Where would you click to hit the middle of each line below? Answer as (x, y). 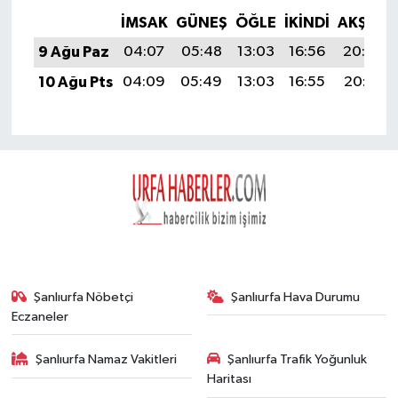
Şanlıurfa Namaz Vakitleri (107, 360)
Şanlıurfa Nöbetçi (84, 297)
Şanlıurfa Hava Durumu (295, 297)
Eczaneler (40, 316)
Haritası (229, 379)
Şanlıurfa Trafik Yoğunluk (297, 360)
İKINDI (306, 23)
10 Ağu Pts (75, 83)
